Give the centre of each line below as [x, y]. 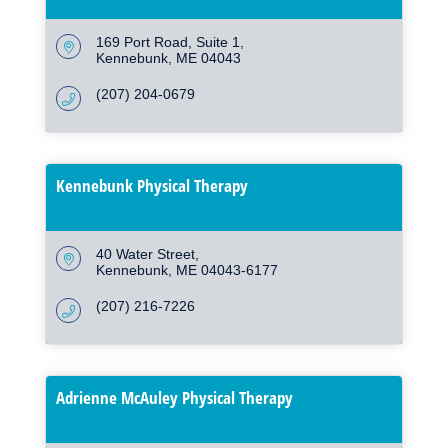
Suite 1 [218, 42]
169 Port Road [142, 42]
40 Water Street [145, 254]
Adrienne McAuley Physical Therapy [174, 398]
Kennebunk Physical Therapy [152, 186]
